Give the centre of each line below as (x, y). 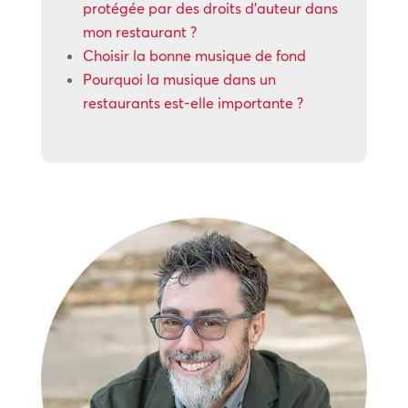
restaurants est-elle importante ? (193, 103)
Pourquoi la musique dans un (179, 79)
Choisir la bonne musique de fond (194, 56)
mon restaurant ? (139, 32)
